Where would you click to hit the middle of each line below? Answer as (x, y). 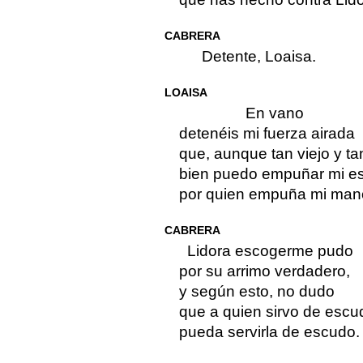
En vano (274, 113)
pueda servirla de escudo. (269, 332)
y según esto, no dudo (256, 292)
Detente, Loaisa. (258, 57)
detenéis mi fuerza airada (267, 134)
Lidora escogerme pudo (270, 251)
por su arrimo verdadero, (264, 271)
